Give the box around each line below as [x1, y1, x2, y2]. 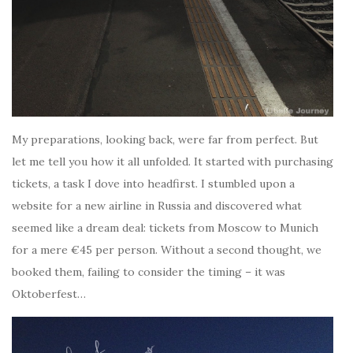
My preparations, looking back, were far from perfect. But [12, 132, 318, 147]
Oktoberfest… [12, 286, 86, 301]
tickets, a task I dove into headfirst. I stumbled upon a [12, 176, 295, 191]
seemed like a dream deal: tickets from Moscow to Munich [12, 220, 318, 235]
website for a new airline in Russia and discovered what [12, 198, 302, 213]
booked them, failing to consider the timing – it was [12, 264, 285, 279]
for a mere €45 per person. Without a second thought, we [12, 242, 321, 257]
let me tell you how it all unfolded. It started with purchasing [12, 154, 333, 169]
